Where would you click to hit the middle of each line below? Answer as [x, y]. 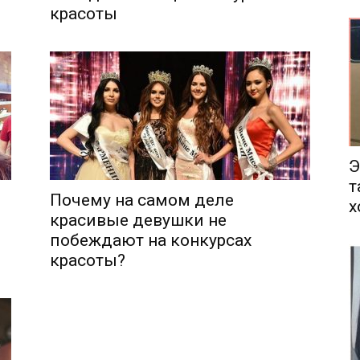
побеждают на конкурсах [151, 240]
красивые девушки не [138, 220]
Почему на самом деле [142, 200]
